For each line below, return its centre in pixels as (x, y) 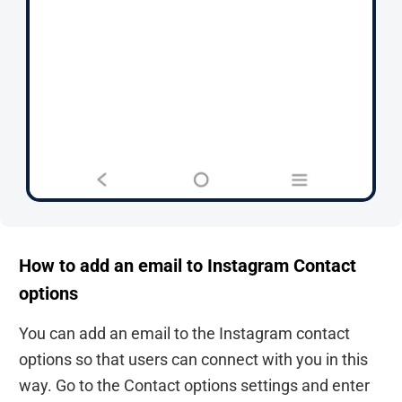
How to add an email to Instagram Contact (188, 267)
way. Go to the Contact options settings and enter (194, 386)
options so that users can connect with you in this (193, 360)
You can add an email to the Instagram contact (184, 334)
